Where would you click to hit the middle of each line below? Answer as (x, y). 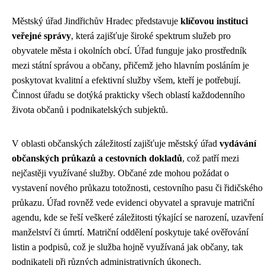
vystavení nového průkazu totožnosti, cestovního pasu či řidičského (137, 188)
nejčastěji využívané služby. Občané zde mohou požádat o (120, 173)
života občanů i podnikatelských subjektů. (90, 110)
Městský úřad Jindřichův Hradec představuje (96, 21)
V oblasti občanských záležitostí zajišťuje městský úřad (116, 144)
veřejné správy (41, 36)
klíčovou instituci (214, 21)
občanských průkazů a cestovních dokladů (97, 159)
